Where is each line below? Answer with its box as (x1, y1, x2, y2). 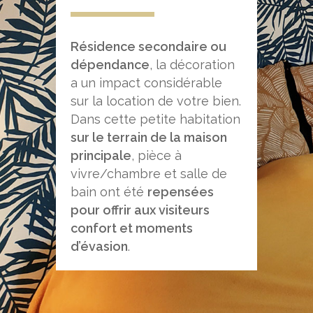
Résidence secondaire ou (70, 39, 226, 54)
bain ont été (70, 184, 147, 200)
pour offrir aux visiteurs (70, 203, 210, 218)
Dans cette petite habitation (70, 112, 240, 127)
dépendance (70, 57, 150, 73)
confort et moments (70, 221, 193, 236)
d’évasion (70, 239, 128, 254)
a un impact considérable (70, 75, 222, 91)
